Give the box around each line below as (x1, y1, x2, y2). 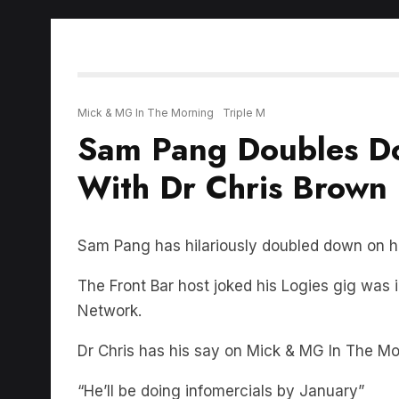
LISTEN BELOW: (77, 364, 252, 397)
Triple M (223, 43, 265, 57)
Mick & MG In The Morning (77, 43, 214, 57)
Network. (77, 239, 142, 257)
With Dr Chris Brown (77, 101, 387, 149)
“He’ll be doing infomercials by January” (77, 319, 364, 338)
